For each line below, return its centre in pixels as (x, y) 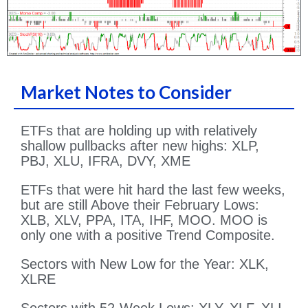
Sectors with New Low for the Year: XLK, (145, 264)
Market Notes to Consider (126, 92)
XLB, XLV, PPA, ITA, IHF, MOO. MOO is (144, 220)
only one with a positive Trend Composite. (148, 235)
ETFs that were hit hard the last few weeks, (153, 190)
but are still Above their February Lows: (140, 205)
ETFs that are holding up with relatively (139, 131)
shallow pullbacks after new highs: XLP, (140, 146)
